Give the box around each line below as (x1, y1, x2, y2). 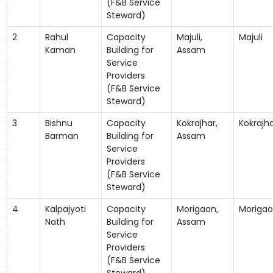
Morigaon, (176, 202, 218, 215)
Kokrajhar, (176, 116, 218, 129)
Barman (44, 129, 79, 142)
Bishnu (44, 116, 73, 129)
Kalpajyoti (44, 202, 86, 215)
